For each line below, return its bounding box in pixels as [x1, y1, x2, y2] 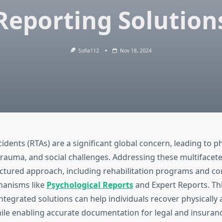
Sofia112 [78, 47, 100, 54]
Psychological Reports [46, 179, 133, 191]
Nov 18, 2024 [120, 47, 152, 54]
